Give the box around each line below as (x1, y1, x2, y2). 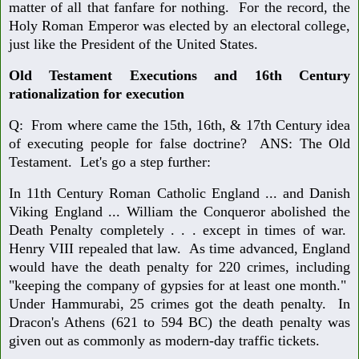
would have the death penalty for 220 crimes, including (9, 258, 350, 275)
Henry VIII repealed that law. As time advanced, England (9, 240, 350, 256)
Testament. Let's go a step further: (9, 154, 211, 171)
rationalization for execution (9, 86, 184, 103)
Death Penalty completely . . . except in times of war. (9, 221, 350, 238)
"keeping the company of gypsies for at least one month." (9, 276, 350, 293)
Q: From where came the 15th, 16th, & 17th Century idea (9, 117, 350, 134)
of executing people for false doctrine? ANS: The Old (9, 135, 350, 152)
